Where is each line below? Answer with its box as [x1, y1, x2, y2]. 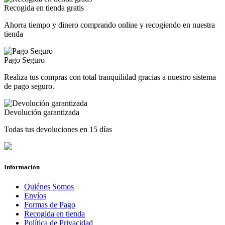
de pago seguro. [4, 81, 54, 90]
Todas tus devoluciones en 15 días [4, 125, 112, 134]
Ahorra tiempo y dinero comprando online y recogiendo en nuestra [4, 20, 215, 29]
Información [4, 163, 40, 171]
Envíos [24, 191, 46, 200]
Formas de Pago [24, 200, 75, 209]
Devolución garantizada [4, 107, 79, 117]
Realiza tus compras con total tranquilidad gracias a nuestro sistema [4, 72, 216, 81]
